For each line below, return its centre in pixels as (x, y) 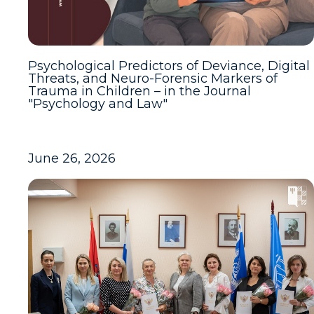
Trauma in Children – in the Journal (139, 91)
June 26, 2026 (72, 158)
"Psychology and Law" (98, 104)
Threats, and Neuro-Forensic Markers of (153, 78)
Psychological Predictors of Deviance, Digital (169, 66)
